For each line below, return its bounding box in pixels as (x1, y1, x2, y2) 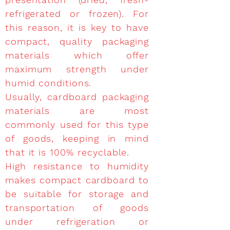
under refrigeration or (5, 216, 149, 227)
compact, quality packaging (5, 36, 149, 47)
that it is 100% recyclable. (5, 147, 130, 158)
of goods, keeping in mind (5, 133, 149, 144)
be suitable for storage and (5, 188, 149, 199)
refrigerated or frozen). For (5, 8, 149, 19)
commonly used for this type (5, 119, 149, 130)
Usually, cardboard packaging (5, 91, 149, 102)
